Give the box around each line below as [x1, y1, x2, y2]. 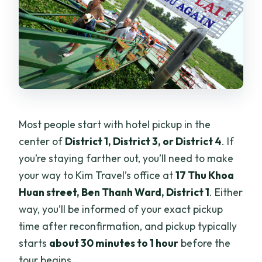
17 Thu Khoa [175, 168, 235, 182]
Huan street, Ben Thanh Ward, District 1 [19, 185, 210, 199]
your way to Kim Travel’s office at [19, 168, 176, 182]
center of [19, 135, 65, 149]
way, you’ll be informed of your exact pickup [19, 202, 223, 216]
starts [19, 236, 50, 250]
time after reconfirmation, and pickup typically [19, 219, 237, 233]
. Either [209, 185, 243, 199]
